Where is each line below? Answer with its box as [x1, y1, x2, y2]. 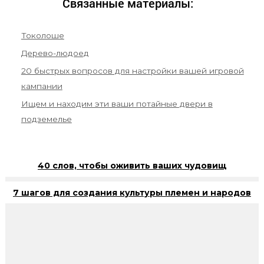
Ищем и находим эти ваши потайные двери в [21, 98, 213, 108]
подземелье [21, 114, 72, 124]
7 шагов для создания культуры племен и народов [12, 187, 251, 198]
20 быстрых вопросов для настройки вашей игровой [21, 65, 244, 75]
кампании [21, 81, 62, 91]
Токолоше [21, 30, 64, 40]
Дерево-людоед [21, 48, 89, 58]
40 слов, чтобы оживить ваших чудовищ [37, 160, 226, 171]
